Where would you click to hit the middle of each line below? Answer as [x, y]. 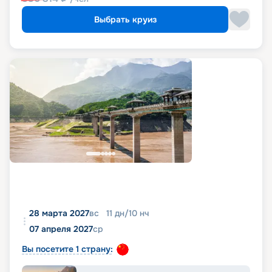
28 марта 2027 [59, 213]
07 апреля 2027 [61, 229]
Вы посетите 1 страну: [67, 249]
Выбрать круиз [125, 20]
